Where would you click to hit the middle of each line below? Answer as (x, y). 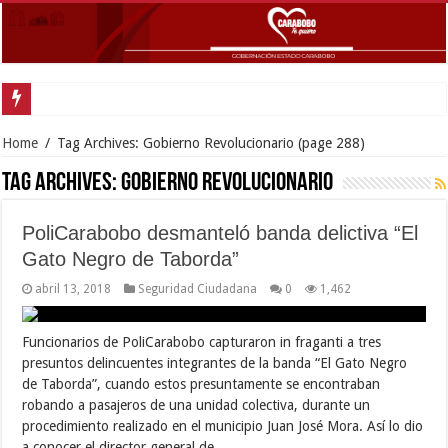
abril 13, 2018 (73, 288)
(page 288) (330, 142)
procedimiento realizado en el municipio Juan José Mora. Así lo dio (223, 425)
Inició (56, 98)
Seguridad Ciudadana (198, 288)
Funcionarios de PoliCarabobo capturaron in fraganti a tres (202, 341)
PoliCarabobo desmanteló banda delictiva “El (220, 232)
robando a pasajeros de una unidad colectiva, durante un (196, 404)
